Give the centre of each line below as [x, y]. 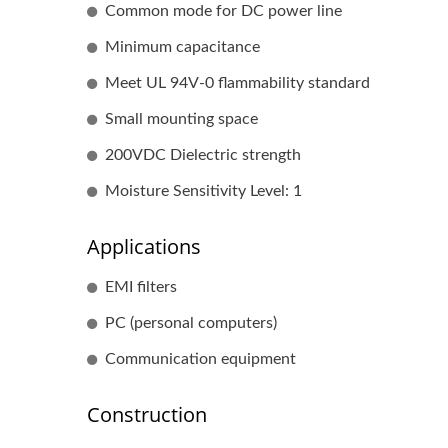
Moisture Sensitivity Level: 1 [203, 191]
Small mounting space [181, 119]
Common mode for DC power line [223, 11]
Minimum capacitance [182, 47]
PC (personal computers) [191, 323]
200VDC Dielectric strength [203, 155]
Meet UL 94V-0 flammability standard [237, 83]
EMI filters [141, 287]
